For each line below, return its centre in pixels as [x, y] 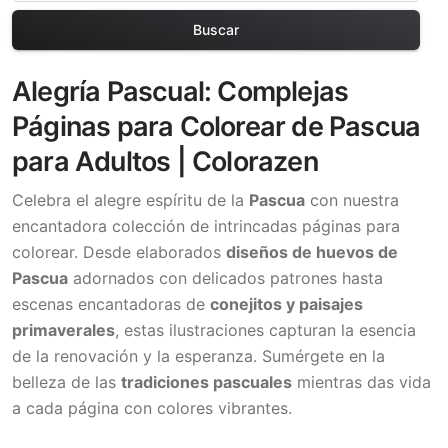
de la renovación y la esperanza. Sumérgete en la [198, 355]
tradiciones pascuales [206, 381]
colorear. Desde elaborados [119, 251]
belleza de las [66, 381]
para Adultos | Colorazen [165, 161]
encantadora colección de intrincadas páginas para [206, 225]
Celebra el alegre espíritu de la [130, 199]
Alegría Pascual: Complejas [180, 91]
